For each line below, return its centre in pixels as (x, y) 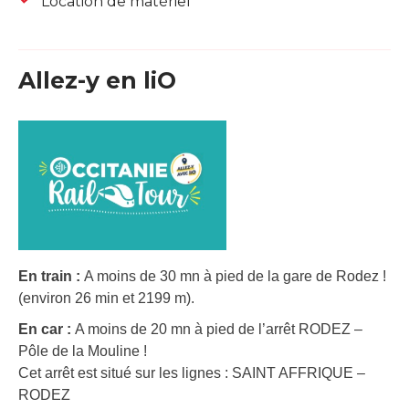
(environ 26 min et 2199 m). (106, 298)
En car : (47, 329)
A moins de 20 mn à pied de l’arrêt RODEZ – (219, 329)
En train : (51, 276)
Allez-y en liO (97, 81)
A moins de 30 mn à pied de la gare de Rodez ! (235, 276)
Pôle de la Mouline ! (83, 351)
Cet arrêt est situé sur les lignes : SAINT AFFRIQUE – (192, 372)
